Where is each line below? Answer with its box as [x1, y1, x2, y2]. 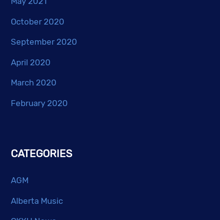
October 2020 [11, 16, 65, 27]
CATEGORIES [11, 147, 73, 160]
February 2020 [11, 98, 68, 109]
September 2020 [11, 37, 78, 47]
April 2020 [11, 57, 51, 67]
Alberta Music [11, 195, 63, 206]
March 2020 [11, 78, 57, 88]
